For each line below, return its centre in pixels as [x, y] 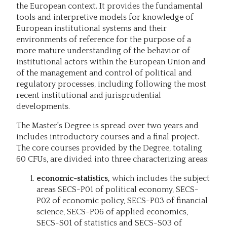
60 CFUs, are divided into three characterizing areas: [112, 159]
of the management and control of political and [104, 73]
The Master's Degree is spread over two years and [107, 125]
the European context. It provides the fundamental [109, 6]
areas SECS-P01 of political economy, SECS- [118, 189]
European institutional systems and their [91, 28]
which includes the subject [160, 178]
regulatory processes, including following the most [111, 84]
